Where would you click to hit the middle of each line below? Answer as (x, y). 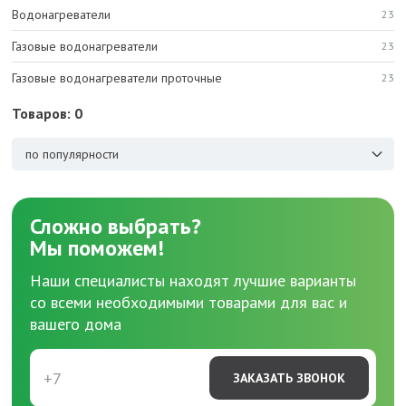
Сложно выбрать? (116, 226)
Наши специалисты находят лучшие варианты (193, 280)
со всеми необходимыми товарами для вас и (188, 302)
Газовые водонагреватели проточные (117, 78)
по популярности (72, 154)
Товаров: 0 (47, 113)
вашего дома (76, 324)
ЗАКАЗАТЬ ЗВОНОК (289, 378)
